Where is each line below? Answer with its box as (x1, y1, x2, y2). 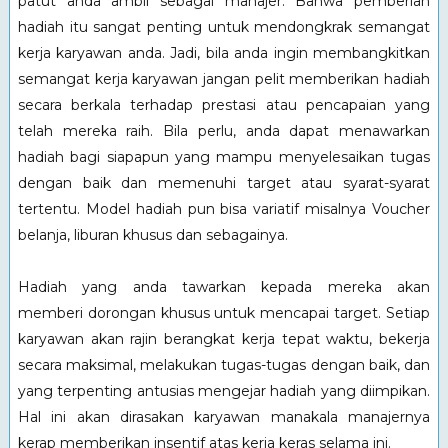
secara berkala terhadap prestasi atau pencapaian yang (17, 95, 431, 114)
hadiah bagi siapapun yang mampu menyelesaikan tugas (17, 147, 431, 166)
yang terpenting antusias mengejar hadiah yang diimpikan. (17, 381, 431, 400)
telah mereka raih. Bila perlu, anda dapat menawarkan (17, 121, 431, 140)
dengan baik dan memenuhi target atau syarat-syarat (17, 173, 431, 192)
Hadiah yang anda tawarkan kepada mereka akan (17, 277, 431, 296)
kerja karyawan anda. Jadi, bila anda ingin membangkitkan (17, 43, 431, 62)
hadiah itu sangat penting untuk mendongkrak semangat (17, 17, 431, 36)
